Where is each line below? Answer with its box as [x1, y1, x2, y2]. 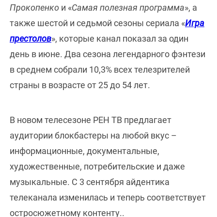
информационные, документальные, [10, 146, 159, 156]
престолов [10, 33, 51, 44]
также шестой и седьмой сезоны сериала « [10, 18, 185, 29]
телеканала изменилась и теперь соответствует [10, 192, 206, 203]
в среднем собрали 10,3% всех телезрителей [10, 64, 190, 75]
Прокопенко [10, 2, 59, 13]
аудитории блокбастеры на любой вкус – [10, 130, 177, 141]
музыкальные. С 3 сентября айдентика [10, 177, 170, 187]
